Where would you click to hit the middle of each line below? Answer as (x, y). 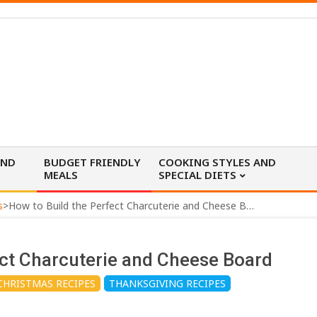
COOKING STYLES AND (218, 162)
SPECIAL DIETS (198, 174)
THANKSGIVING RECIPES (168, 283)
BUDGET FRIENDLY (92, 162)
